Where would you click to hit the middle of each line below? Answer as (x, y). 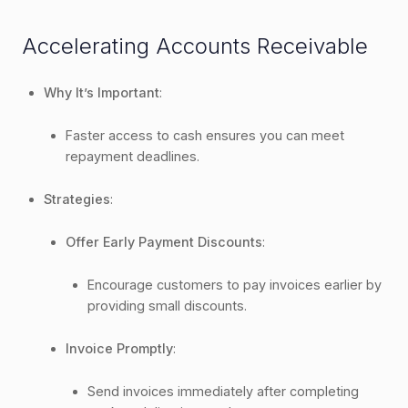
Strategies (77, 199)
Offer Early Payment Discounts (164, 241)
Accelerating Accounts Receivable (195, 46)
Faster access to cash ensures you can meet (205, 135)
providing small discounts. (167, 305)
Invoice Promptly (119, 348)
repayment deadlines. (133, 156)
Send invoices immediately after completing (223, 391)
